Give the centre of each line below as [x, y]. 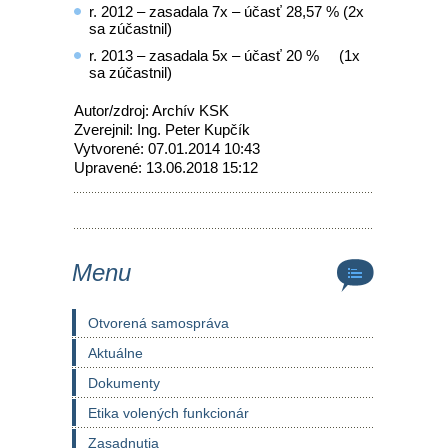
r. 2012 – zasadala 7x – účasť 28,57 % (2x [226, 11]
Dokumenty [124, 383]
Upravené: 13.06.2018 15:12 [166, 167]
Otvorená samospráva [158, 323]
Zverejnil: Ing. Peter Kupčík [162, 129]
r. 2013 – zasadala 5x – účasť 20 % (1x [224, 55]
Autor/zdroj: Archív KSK [151, 110]
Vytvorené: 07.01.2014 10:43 [167, 148]
